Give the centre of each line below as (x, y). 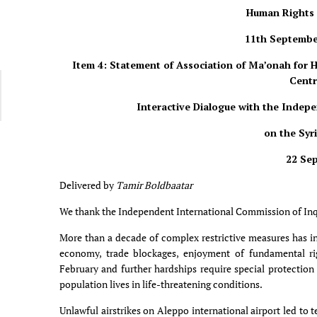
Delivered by (88, 185)
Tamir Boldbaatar (155, 185)
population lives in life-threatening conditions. (162, 284)
